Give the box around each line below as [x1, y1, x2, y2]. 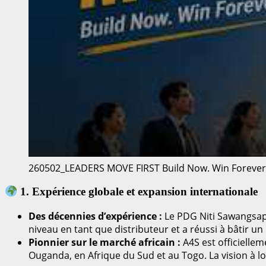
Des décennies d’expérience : [28, 210, 162, 223]
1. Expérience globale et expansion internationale [17, 185, 258, 198]
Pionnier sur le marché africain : [28, 236, 180, 249]
